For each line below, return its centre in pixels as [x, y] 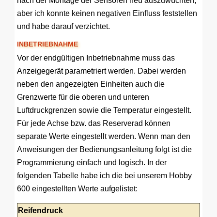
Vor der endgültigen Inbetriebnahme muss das [96, 58]
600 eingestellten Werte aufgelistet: [77, 189]
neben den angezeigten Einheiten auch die [91, 84]
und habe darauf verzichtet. [63, 26]
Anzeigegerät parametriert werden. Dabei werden [101, 71]
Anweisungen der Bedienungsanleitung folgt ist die [104, 149]
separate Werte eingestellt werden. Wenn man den [104, 136]
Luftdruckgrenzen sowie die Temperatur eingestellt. [104, 110]
